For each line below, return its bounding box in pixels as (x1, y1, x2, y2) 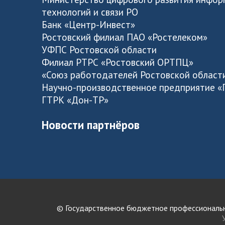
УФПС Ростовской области (42, 43, 157, 56)
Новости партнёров (42, 117, 140, 132)
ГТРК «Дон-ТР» (42, 93, 109, 106)
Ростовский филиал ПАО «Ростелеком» (42, 31, 208, 44)
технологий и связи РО (42, 6, 139, 19)
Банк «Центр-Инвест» (42, 18, 136, 31)
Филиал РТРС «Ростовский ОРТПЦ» (42, 56, 194, 69)
